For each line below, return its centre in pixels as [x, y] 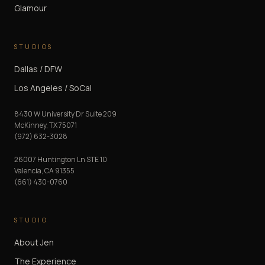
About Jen [34, 242]
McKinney [30, 125]
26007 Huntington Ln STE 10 [61, 159]
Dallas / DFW [38, 69]
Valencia [28, 170]
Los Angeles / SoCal [53, 88]
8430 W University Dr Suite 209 [65, 114]
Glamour [30, 8]
